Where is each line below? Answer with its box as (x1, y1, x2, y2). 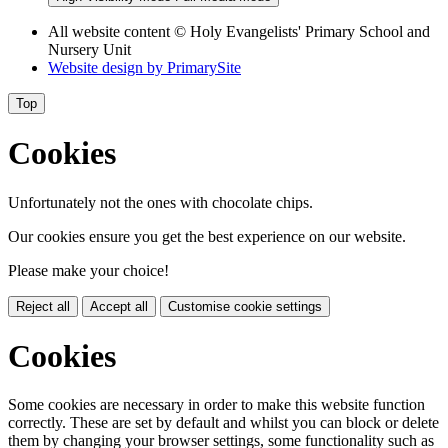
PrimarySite (167, 58, 241, 76)
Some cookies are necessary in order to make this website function (8, 396, 425, 414)
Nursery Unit (48, 40, 131, 58)
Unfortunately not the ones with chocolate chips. (8, 193, 313, 211)
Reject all (16, 298, 70, 314)
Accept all (90, 298, 148, 314)
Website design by (48, 58, 167, 76)
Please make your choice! (8, 261, 169, 279)
